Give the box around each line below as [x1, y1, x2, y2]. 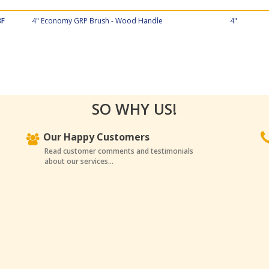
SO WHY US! [92, 98, 177, 119]
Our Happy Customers [43, 130, 150, 144]
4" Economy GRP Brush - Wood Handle [31, 16, 163, 26]
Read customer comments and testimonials [44, 146, 193, 156]
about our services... [44, 156, 113, 166]
